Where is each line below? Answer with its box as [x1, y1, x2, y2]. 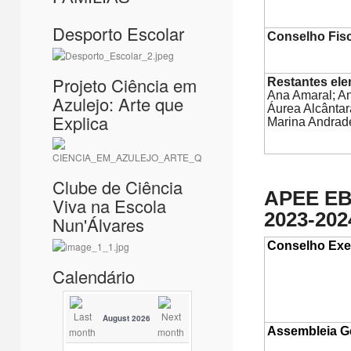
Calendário [52, 264, 135, 288]
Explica [52, 110, 108, 135]
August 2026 [103, 313, 151, 324]
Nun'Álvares [52, 212, 144, 237]
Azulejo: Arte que [52, 92, 183, 116]
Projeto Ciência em [52, 73, 197, 97]
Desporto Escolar [52, 21, 184, 45]
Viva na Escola [52, 194, 166, 218]
